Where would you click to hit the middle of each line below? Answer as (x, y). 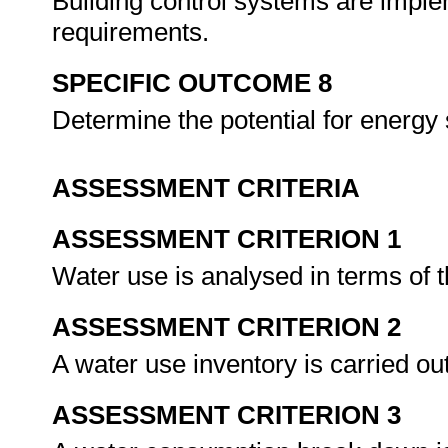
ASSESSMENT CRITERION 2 (226, 327)
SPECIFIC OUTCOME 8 (192, 83)
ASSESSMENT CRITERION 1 (226, 239)
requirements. (134, 32)
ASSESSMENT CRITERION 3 (226, 415)
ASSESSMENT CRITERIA (206, 188)
